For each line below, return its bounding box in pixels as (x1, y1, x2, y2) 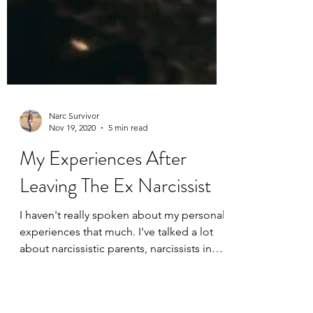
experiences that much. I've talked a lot (20, 288, 213, 301)
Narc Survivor (49, 173, 99, 184)
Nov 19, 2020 (49, 185, 96, 196)
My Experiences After (20, 208, 187, 235)
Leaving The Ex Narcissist (20, 235, 211, 263)
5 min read (108, 185, 147, 196)
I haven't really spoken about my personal (20, 271, 225, 284)
